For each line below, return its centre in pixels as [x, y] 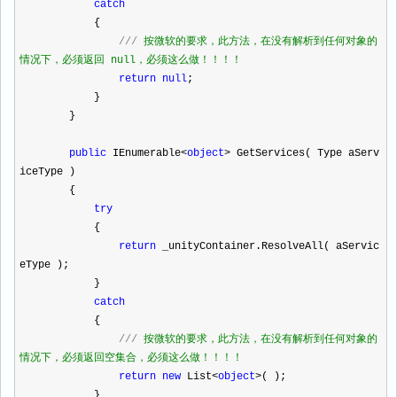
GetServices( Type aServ [305, 153]
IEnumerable [144, 153]
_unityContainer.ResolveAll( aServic [268, 246]
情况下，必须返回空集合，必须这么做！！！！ [131, 358]
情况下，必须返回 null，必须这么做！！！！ [131, 60]
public [88, 153]
